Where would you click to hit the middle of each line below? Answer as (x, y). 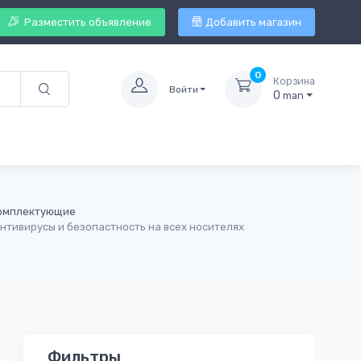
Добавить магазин (253, 22)
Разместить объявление (87, 22)
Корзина (294, 82)
